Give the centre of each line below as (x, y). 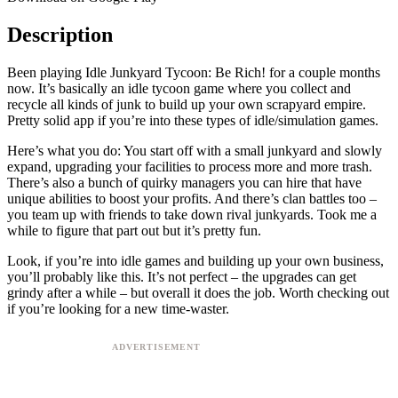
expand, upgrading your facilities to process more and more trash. (190, 166)
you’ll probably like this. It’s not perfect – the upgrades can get (182, 276)
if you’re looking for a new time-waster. (118, 308)
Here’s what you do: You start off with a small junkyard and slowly (195, 150)
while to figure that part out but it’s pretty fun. (134, 230)
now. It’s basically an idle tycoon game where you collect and (179, 88)
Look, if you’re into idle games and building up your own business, (195, 260)
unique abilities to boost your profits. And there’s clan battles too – (192, 198)
